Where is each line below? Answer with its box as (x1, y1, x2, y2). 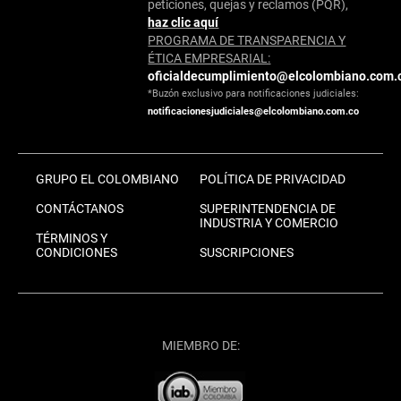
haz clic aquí (148, 14, 219, 30)
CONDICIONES (36, 244, 117, 260)
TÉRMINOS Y (36, 230, 107, 245)
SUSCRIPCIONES (199, 244, 294, 260)
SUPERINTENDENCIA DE (199, 200, 336, 216)
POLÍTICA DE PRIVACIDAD (199, 171, 346, 186)
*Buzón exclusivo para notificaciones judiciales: (148, 87, 360, 99)
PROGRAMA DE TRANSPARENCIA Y (148, 32, 346, 47)
